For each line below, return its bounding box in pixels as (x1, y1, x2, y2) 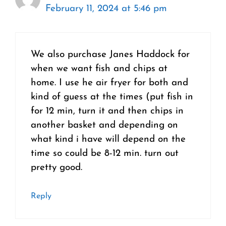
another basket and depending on (31, 120, 178, 130)
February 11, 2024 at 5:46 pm (45, 4, 167, 14)
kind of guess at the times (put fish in (31, 92, 193, 102)
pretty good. (31, 162, 82, 173)
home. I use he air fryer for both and (31, 78, 188, 88)
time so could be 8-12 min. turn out (31, 148, 179, 158)
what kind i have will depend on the (31, 134, 186, 144)
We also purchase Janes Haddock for (31, 49, 190, 60)
